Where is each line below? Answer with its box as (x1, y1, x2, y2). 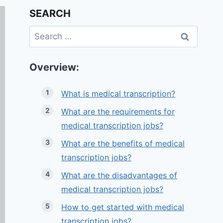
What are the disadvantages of (61, 170, 178, 181)
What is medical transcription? (61, 89, 176, 99)
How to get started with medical (61, 202, 185, 213)
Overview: (29, 61, 80, 74)
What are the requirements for (61, 107, 175, 117)
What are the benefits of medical (61, 138, 185, 149)
